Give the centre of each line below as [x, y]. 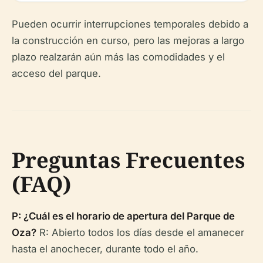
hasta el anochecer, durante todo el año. [105, 249]
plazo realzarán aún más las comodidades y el [118, 57]
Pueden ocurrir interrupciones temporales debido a [130, 24]
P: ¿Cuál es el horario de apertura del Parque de [123, 216]
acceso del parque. [56, 73]
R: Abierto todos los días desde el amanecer [140, 232]
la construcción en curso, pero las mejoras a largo [128, 40]
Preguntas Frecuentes [128, 160]
